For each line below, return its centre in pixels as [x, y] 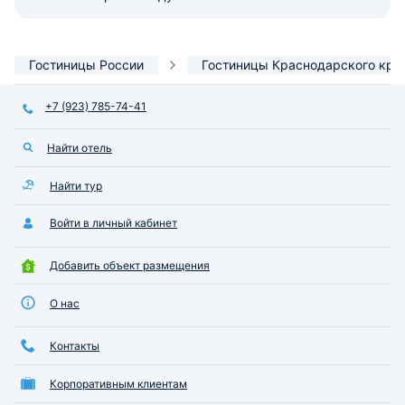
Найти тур [76, 185]
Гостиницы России [86, 64]
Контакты [75, 346]
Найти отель [80, 147]
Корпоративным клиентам [118, 383]
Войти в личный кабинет [113, 223]
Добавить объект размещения [130, 266]
